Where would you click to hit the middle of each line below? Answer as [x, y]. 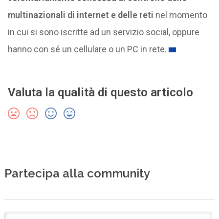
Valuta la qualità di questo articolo [100, 92]
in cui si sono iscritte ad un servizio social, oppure [103, 32]
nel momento [180, 15]
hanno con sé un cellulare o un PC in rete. [87, 49]
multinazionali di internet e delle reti [80, 15]
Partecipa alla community [77, 173]
